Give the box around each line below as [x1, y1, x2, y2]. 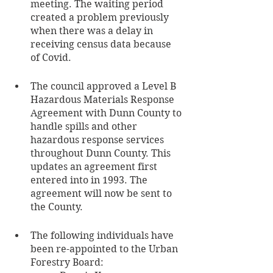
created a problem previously [30, 11, 171, 23]
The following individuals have [30, 229, 176, 241]
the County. [30, 200, 83, 213]
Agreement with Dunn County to [30, 107, 184, 119]
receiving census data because [30, 38, 174, 50]
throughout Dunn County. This [30, 147, 173, 159]
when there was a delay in [30, 24, 155, 37]
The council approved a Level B [30, 80, 179, 92]
